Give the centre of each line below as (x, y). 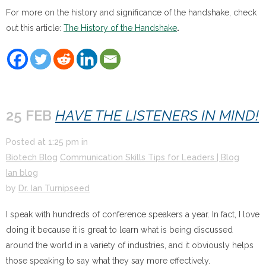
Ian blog (22, 172)
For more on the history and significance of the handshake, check (131, 12)
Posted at (27, 142)
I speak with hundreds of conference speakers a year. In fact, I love (133, 214)
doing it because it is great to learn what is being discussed (119, 229)
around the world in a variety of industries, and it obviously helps (130, 245)
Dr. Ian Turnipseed (54, 188)
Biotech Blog (32, 157)
